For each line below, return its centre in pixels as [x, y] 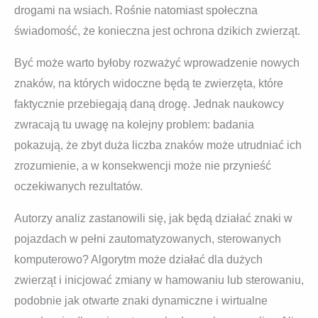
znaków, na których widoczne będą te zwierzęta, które [149, 83]
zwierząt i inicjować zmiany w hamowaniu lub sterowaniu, [159, 280]
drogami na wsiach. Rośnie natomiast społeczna [136, 10]
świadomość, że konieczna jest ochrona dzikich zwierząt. [157, 31]
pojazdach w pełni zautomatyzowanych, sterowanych [148, 238]
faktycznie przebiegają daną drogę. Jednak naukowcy [149, 104]
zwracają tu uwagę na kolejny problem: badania [134, 124]
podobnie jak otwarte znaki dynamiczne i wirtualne [141, 300]
